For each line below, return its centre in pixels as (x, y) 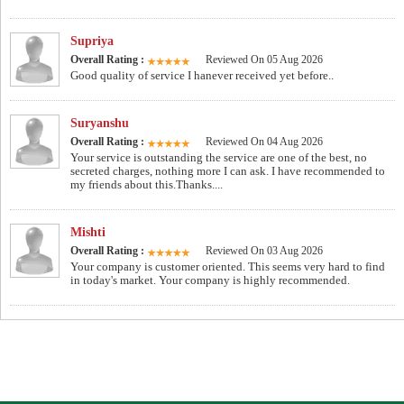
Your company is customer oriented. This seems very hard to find (228, 267)
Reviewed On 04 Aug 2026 (264, 142)
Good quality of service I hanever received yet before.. (202, 76)
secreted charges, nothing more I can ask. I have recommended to (228, 171)
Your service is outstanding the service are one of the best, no (219, 158)
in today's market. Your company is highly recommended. (210, 280)
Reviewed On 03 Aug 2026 (264, 251)
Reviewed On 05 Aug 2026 (264, 60)
